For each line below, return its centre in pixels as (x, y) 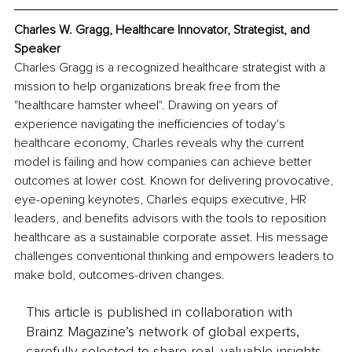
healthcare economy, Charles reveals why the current (161, 143)
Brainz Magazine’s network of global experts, (162, 331)
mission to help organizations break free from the (149, 87)
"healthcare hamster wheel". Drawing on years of (147, 106)
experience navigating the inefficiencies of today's (151, 125)
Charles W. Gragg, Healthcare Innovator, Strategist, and (163, 30)
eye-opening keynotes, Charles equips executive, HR (162, 200)
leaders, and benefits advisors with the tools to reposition (172, 219)
